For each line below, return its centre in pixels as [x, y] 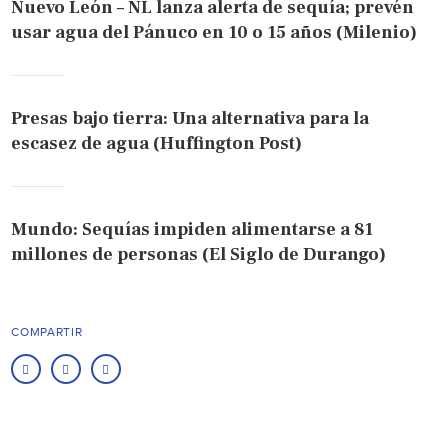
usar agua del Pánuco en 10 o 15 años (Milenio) [214, 32]
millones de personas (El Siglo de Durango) [199, 254]
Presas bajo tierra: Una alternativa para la [190, 118]
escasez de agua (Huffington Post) [157, 143]
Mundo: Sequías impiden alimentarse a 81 [192, 229]
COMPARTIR [47, 331]
